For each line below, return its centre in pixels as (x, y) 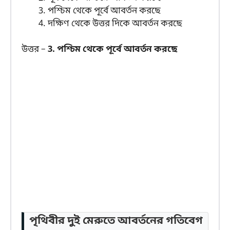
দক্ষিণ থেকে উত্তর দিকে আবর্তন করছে (115, 24)
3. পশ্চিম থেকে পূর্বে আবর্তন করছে (112, 50)
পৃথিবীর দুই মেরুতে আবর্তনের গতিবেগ (116, 221)
